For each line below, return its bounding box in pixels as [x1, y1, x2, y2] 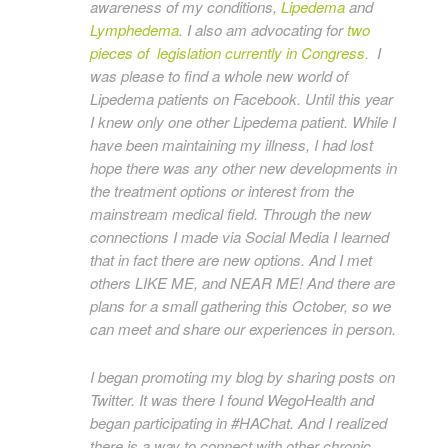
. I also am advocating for [179, 19, 347, 40]
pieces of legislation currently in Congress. [90, 42, 373, 63]
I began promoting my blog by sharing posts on [90, 366, 395, 387]
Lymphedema [90, 19, 179, 40]
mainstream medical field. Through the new [90, 203, 371, 224]
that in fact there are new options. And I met [90, 249, 372, 270]
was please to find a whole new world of [90, 65, 348, 86]
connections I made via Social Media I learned [90, 226, 389, 247]
